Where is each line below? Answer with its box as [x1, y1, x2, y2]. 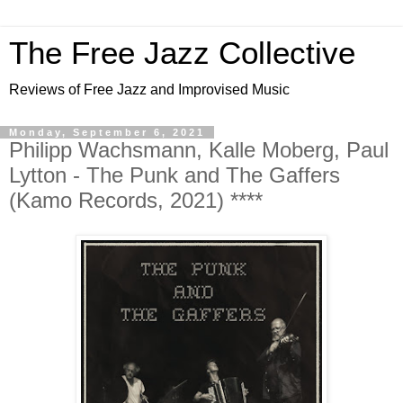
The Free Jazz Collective [9, 36, 355, 70]
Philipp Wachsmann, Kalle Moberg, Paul [9, 138, 389, 162]
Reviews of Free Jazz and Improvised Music [9, 82, 290, 97]
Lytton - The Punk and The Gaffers [9, 163, 340, 187]
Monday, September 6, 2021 [9, 127, 205, 138]
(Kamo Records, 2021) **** [9, 188, 263, 212]
